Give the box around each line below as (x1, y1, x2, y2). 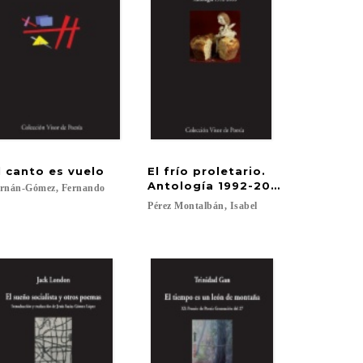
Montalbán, (174, 200, 228, 211)
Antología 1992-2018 (147, 179, 286, 192)
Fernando (61, 182, 105, 194)
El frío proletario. (147, 164, 271, 177)
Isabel (229, 200, 258, 211)
